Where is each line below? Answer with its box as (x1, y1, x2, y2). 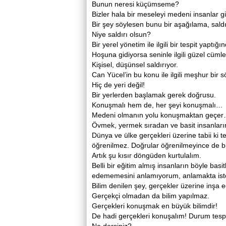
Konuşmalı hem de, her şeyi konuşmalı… (92, 101, 223, 109)
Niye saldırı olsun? (92, 30, 151, 38)
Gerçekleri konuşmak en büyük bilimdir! (92, 202, 217, 210)
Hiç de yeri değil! (92, 81, 145, 89)
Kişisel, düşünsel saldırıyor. (92, 61, 178, 69)
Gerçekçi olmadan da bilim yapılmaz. (92, 192, 209, 200)
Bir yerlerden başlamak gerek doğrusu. (92, 91, 216, 99)
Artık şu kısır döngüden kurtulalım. (92, 151, 201, 159)
